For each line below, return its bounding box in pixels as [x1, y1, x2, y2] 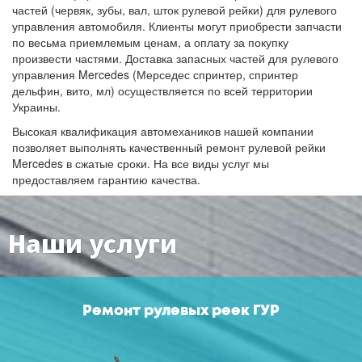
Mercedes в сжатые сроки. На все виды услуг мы [12, 155, 269, 171]
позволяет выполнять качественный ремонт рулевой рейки [12, 139, 326, 155]
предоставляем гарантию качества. [12, 171, 200, 187]
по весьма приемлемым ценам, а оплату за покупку [12, 34, 288, 50]
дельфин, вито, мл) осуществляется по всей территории [12, 82, 313, 99]
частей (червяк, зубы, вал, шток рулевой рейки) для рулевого [12, 2, 337, 18]
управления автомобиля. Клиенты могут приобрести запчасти [12, 18, 342, 34]
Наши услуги [8, 227, 177, 260]
